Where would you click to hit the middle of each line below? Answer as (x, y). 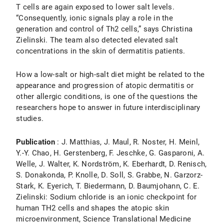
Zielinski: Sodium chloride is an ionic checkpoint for (106, 197)
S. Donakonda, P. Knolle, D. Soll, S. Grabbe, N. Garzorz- (109, 175)
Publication (35, 142)
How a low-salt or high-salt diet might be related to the (110, 74)
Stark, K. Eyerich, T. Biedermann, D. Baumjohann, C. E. (108, 186)
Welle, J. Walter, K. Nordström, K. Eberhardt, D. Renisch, (111, 164)
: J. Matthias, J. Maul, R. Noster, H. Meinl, (127, 142)
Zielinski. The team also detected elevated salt (97, 40)
